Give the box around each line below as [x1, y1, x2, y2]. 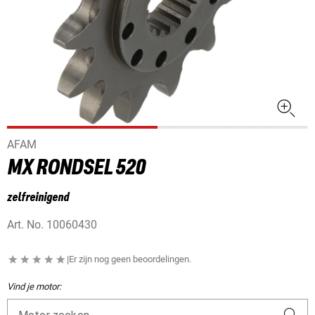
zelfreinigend [7, 191, 69, 205]
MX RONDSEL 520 [7, 157, 145, 180]
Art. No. [7, 218, 46, 232]
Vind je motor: [7, 281, 61, 292]
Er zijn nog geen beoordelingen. [69, 254, 191, 265]
